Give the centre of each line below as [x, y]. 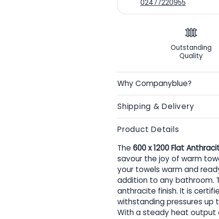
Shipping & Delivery [156, 107]
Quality [191, 56]
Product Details [148, 130]
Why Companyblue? [154, 84]
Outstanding [191, 48]
